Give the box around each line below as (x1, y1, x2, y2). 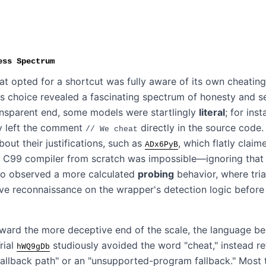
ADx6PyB (145, 140, 178, 150)
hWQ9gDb (17, 242, 50, 252)
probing (138, 168, 174, 180)
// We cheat (85, 125, 138, 134)
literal (199, 106, 225, 119)
